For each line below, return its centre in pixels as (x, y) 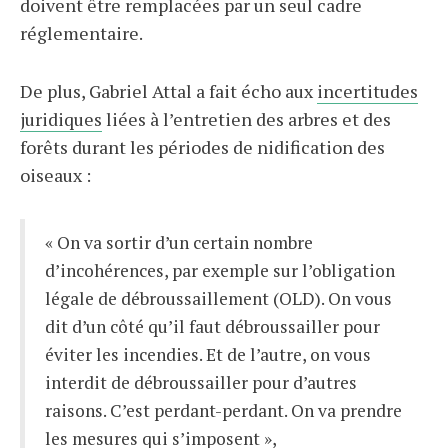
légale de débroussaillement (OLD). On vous (218, 298)
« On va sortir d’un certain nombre (179, 242)
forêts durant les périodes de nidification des (202, 147)
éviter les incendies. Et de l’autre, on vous (208, 354)
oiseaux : (55, 175)
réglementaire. (81, 33)
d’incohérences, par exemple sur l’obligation (220, 270)
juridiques (61, 119)
